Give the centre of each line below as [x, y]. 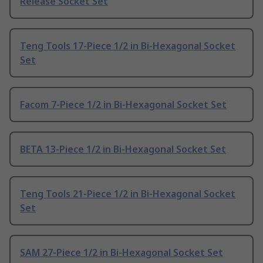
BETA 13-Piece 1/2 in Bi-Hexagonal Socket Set [123, 149]
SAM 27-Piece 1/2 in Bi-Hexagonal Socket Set [122, 253]
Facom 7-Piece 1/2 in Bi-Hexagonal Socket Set [123, 105]
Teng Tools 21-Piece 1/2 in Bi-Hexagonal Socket [128, 194]
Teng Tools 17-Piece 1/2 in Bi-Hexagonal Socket [128, 46]
